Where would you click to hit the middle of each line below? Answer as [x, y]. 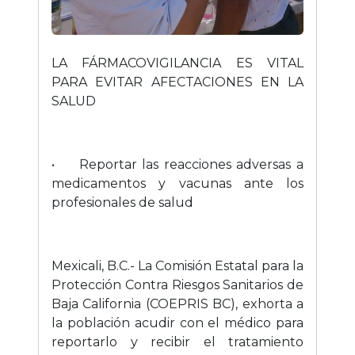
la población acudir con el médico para [177, 323]
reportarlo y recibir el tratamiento [177, 342]
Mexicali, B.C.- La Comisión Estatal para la [177, 266]
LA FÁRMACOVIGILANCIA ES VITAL [177, 63]
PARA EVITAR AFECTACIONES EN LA [177, 82]
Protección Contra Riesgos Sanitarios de [177, 285]
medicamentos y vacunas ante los [177, 184]
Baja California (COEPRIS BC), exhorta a [177, 304]
